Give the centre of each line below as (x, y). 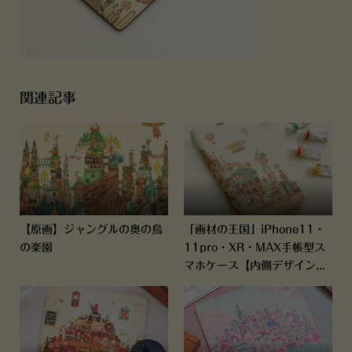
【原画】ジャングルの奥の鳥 (91, 230)
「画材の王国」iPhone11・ (254, 230)
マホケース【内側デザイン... (254, 266)
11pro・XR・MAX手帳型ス (254, 248)
